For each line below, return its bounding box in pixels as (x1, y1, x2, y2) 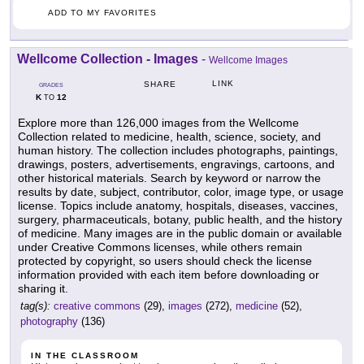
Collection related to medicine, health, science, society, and (18, 130, 321, 144)
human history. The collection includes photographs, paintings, (18, 144, 338, 158)
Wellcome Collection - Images (17, 52, 198, 67)
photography (20, 315, 78, 328)
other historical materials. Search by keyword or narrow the (18, 171, 321, 185)
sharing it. (18, 282, 68, 296)
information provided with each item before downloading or (18, 268, 319, 282)
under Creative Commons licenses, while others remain (18, 240, 302, 254)
